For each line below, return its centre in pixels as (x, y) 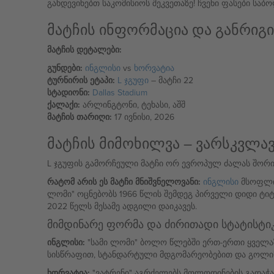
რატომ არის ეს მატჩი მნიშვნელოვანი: (124, 182)
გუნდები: (65, 68)
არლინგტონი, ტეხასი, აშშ (132, 105)
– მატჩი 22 (171, 80)
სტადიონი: (68, 92)
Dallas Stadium (120, 92)
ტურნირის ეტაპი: (81, 80)
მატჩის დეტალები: (84, 50)
